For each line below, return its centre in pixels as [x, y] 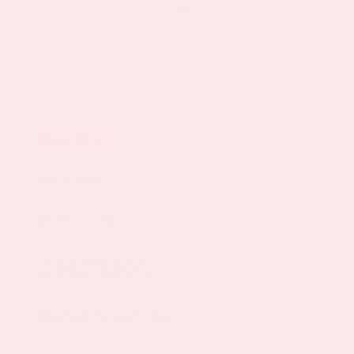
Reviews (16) [76, 219]
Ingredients [70, 178]
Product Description [104, 318]
